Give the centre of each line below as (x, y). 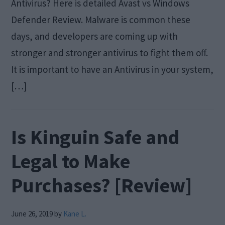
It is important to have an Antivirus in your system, (113, 70)
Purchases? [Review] (102, 186)
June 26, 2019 (32, 214)
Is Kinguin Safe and (96, 137)
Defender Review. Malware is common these (101, 20)
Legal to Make (71, 161)
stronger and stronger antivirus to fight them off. (110, 53)
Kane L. (75, 214)
